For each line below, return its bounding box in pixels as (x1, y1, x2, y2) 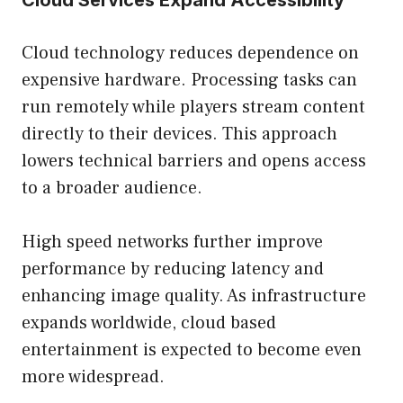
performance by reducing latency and (22, 257, 324, 282)
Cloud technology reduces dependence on (22, 41, 359, 66)
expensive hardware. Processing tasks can (22, 68, 357, 93)
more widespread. (22, 365, 165, 390)
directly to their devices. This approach (22, 122, 337, 147)
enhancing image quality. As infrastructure (22, 284, 366, 309)
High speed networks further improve (22, 230, 323, 255)
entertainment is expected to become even (22, 338, 362, 363)
